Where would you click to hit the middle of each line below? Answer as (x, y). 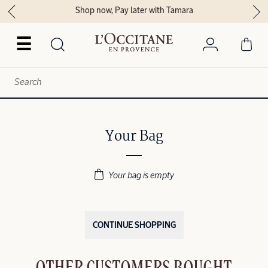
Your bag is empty (140, 175)
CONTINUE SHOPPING (134, 225)
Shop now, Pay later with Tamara (134, 11)
